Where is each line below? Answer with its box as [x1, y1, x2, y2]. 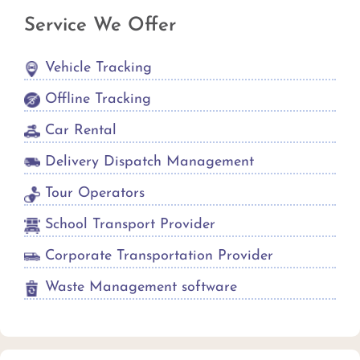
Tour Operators [40, 186, 145, 201]
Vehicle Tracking [40, 60, 152, 76]
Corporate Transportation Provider [40, 248, 273, 264]
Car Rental [40, 123, 117, 138]
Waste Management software [40, 280, 237, 295]
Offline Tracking [40, 92, 151, 107]
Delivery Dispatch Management [40, 154, 254, 170]
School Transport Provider [40, 217, 215, 232]
